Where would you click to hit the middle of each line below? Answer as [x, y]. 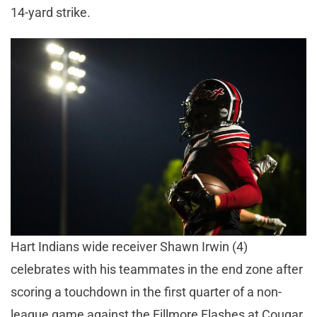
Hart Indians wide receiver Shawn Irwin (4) [129, 246]
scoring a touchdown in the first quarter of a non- [146, 292]
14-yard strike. [53, 13]
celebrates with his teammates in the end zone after [157, 269]
